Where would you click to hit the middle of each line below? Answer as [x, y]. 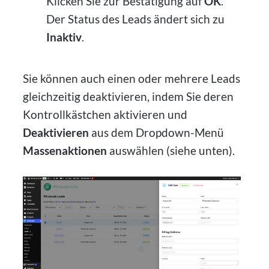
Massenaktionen [65, 150]
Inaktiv [64, 37]
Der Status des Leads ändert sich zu [135, 19]
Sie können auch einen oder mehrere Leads [132, 78]
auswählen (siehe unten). [171, 150]
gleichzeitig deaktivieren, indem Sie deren [128, 96]
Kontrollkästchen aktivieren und [105, 114]
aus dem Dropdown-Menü [157, 132]
